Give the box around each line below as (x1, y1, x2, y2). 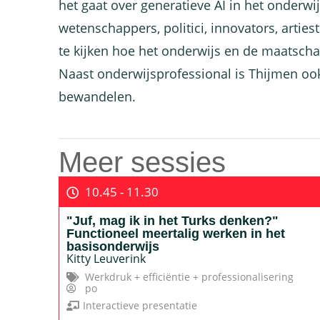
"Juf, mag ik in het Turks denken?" (66, 214, 279, 228)
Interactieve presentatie (82, 299, 197, 312)
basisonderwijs (66, 239, 159, 254)
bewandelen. (59, 88, 136, 105)
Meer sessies (59, 146, 226, 178)
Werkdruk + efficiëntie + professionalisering (85, 270, 294, 284)
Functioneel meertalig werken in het (66, 226, 285, 241)
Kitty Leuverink (66, 251, 146, 266)
